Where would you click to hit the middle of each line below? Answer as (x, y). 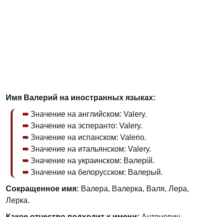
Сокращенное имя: (42, 189)
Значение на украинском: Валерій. (93, 161)
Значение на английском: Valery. (89, 114)
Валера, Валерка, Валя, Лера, (134, 189)
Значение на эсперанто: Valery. (86, 126)
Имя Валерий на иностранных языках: (81, 98)
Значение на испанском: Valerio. (88, 137)
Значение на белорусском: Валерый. (97, 172)
